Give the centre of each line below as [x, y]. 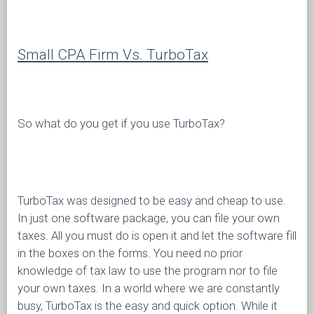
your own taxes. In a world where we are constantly [149, 288]
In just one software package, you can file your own [149, 218]
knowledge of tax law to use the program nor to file [148, 271]
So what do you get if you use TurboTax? [121, 123]
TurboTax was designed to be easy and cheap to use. [152, 200]
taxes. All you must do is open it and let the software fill [157, 235]
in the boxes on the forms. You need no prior [130, 253]
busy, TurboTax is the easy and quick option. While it [148, 306]
